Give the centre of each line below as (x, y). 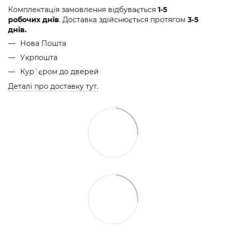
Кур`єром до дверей (60, 72)
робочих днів (34, 19)
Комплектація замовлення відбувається (83, 9)
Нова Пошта (43, 43)
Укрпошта (39, 57)
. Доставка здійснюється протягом (122, 19)
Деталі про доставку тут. (53, 86)
